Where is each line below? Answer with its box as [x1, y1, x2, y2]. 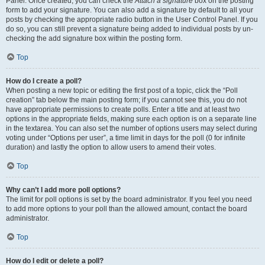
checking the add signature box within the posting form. [6, 34, 182, 43]
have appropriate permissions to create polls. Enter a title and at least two [6, 105, 240, 114]
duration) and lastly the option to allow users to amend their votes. [6, 143, 216, 151]
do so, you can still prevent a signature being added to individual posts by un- [6, 25, 253, 33]
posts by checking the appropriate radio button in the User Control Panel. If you [6, 15, 258, 24]
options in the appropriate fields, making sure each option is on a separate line [6, 115, 257, 123]
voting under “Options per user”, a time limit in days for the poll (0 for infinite [6, 134, 245, 142]
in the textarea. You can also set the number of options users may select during [6, 124, 257, 132]
